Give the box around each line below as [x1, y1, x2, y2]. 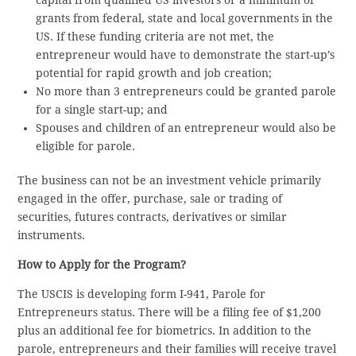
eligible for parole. [35, 140, 135, 153]
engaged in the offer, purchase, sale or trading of [17, 192, 283, 205]
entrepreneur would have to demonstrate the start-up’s [35, 48, 335, 62]
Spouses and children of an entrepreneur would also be [35, 122, 336, 135]
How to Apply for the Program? [17, 257, 187, 271]
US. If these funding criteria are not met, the [35, 30, 274, 44]
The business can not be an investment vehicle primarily [17, 173, 322, 187]
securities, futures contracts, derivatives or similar [17, 210, 288, 223]
